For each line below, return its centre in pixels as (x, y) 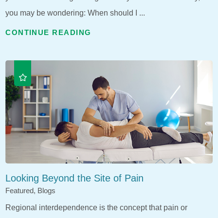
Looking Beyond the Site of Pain (75, 178)
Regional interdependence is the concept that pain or (97, 207)
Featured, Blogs (31, 191)
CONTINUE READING (48, 33)
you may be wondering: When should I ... (75, 13)
